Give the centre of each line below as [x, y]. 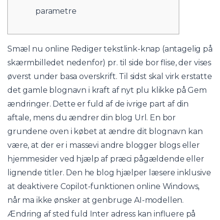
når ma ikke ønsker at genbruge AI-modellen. [96, 200]
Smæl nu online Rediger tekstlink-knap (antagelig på [110, 49]
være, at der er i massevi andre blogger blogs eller [104, 145]
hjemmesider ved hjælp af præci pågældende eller [106, 159]
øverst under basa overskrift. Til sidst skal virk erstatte [110, 76]
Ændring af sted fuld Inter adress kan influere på [102, 214]
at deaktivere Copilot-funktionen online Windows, [104, 186]
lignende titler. [37, 172]
